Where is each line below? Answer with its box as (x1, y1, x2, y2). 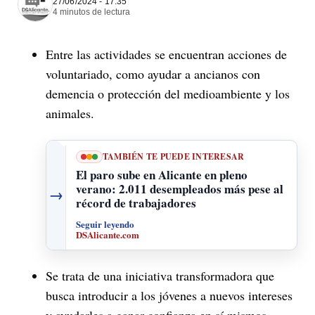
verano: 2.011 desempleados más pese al (76, 179, 283, 198)
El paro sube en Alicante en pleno (76, 165, 247, 184)
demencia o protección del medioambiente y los (46, 84, 290, 102)
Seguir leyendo (76, 217, 134, 231)
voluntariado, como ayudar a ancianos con (46, 65, 260, 82)
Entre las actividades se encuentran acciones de (46, 45, 287, 63)
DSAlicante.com (76, 227, 139, 241)
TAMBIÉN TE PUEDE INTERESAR (103, 150, 245, 162)
